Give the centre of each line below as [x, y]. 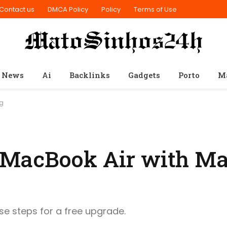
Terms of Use [155, 9]
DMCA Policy [68, 9]
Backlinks [89, 75]
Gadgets [144, 75]
